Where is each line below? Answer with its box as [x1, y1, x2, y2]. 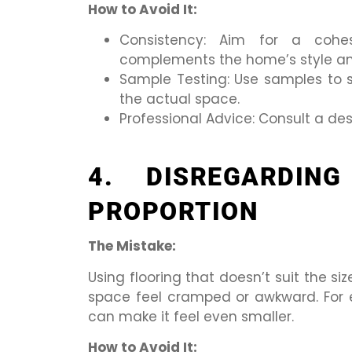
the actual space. [119, 90, 240, 109]
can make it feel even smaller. [88, 306, 294, 326]
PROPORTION [88, 196, 258, 227]
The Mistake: [88, 236, 176, 256]
